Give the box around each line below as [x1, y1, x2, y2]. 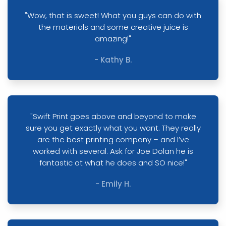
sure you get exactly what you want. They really [25, 123, 201, 133]
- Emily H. [95, 179, 131, 189]
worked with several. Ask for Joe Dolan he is [33, 146, 193, 156]
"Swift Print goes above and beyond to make [30, 111, 196, 122]
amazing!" [95, 33, 131, 44]
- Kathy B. [94, 54, 132, 65]
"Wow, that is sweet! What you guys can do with [25, 10, 201, 21]
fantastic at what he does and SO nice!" [39, 157, 187, 168]
